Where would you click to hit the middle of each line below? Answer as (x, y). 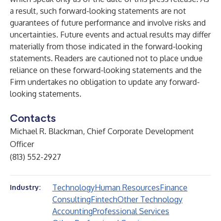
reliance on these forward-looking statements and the (106, 70)
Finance (174, 187)
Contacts (33, 118)
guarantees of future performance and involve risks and (108, 23)
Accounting (73, 211)
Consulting (72, 199)
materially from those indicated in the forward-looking (106, 46)
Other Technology (150, 199)
